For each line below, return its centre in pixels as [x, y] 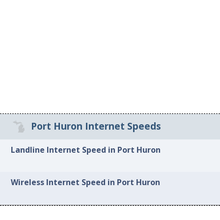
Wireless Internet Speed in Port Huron [86, 182]
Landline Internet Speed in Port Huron [86, 150]
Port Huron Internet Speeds [96, 126]
